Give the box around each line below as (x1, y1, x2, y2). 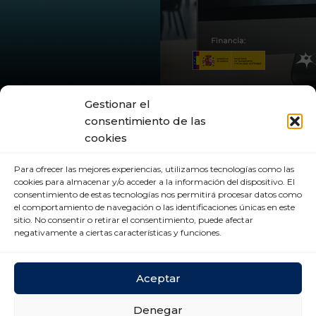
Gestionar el (85, 97, 150, 111)
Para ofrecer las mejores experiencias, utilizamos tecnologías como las (14, 164, 294, 174)
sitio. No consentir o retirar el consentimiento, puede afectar (14, 214, 253, 225)
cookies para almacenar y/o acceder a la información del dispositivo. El (14, 176, 295, 187)
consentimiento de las (85, 114, 206, 128)
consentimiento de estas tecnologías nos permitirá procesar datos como (14, 189, 302, 200)
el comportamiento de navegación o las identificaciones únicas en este (14, 202, 295, 212)
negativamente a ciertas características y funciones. (14, 227, 221, 238)
